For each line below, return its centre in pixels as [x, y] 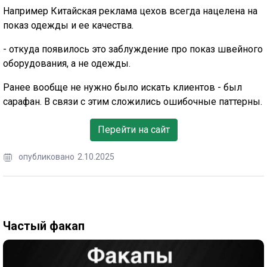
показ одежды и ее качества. [68, 26]
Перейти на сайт [133, 130]
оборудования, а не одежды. [67, 64]
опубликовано [46, 157]
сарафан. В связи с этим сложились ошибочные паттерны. [133, 102]
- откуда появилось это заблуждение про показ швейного [133, 49]
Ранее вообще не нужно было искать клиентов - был [122, 88]
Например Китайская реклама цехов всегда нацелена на [130, 11]
